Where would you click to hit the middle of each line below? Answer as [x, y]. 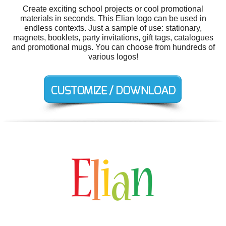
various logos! [113, 57]
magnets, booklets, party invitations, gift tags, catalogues [113, 38]
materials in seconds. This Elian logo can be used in [113, 18]
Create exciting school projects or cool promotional [113, 9]
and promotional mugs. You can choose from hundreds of [113, 47]
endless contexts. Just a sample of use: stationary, [113, 28]
